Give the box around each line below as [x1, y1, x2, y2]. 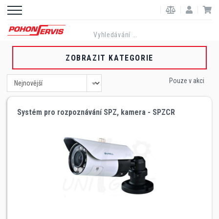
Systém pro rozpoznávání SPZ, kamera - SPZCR [17, 107, 175, 117]
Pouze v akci [169, 76, 204, 85]
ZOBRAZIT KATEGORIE [66, 53, 153, 63]
